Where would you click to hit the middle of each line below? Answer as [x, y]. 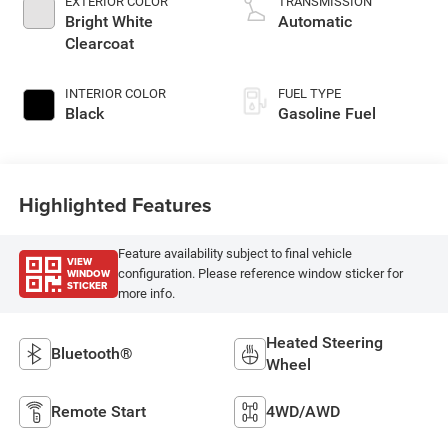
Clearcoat [99, 43]
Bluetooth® [91, 353]
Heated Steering [324, 342]
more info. [146, 294]
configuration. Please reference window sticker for [260, 274]
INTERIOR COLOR [115, 93]
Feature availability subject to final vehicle [234, 254]
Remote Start [98, 411]
